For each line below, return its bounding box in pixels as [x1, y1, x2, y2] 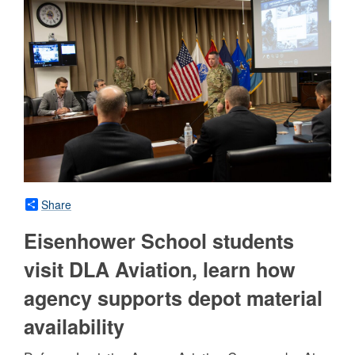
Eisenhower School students [24, 227, 294, 256]
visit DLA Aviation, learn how [24, 255, 296, 284]
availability [24, 312, 124, 342]
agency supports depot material [24, 284, 323, 313]
